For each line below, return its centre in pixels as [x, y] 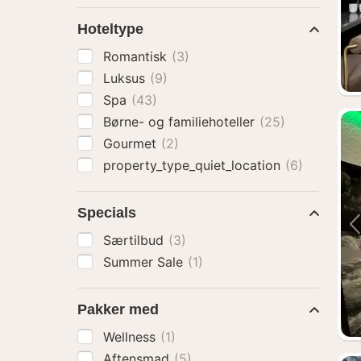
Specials [107, 213]
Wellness [131, 337]
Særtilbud [135, 240]
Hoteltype [110, 29]
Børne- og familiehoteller [181, 122]
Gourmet [132, 143]
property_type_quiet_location [194, 165]
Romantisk [137, 56]
